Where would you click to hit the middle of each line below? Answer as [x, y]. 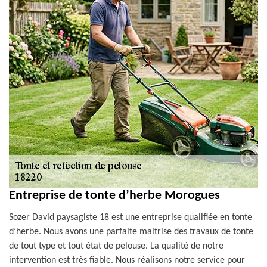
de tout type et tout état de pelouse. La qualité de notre [116, 246]
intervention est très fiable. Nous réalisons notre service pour [127, 260]
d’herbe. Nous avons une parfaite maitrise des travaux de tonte [131, 232]
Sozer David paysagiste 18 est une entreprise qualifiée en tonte [131, 218]
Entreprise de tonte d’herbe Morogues [114, 196]
